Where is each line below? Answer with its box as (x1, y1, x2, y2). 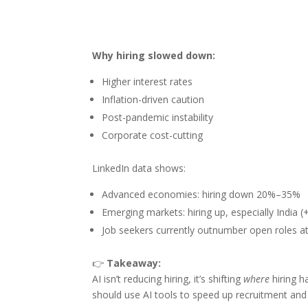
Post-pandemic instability (102, 110, 214, 124)
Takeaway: (107, 256, 162, 269)
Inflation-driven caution (102, 92, 205, 106)
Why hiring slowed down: (92, 48, 216, 62)
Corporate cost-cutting (102, 128, 203, 142)
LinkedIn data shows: (92, 161, 186, 175)
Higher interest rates (102, 74, 193, 88)
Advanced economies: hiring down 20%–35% (102, 187, 301, 201)
